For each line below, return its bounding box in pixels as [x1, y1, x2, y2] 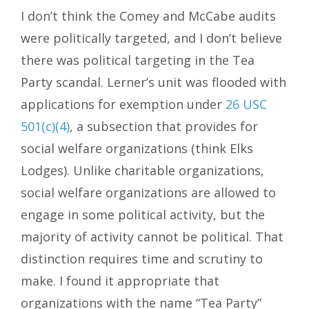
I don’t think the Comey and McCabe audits [21, 8, 276, 25]
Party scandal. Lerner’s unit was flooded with [21, 74, 286, 91]
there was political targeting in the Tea [21, 52, 255, 69]
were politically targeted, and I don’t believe [21, 30, 282, 47]
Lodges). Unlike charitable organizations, [21, 162, 264, 179]
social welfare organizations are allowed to [21, 184, 276, 201]
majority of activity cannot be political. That [21, 228, 283, 246]
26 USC [226, 96, 267, 113]
